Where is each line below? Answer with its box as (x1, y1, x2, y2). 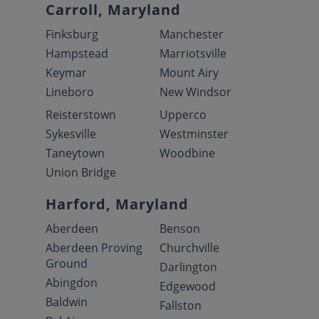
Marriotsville (159, 45, 226, 61)
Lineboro (46, 83, 94, 100)
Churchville (159, 239, 219, 256)
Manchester (159, 26, 224, 42)
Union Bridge (46, 164, 116, 180)
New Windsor (159, 83, 231, 100)
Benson (159, 220, 200, 236)
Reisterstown (46, 106, 116, 122)
